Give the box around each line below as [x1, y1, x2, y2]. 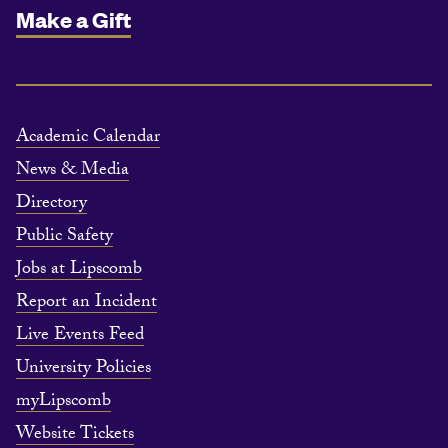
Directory [16, 189, 87, 221]
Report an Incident [16, 288, 157, 320]
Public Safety [16, 222, 113, 254]
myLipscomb [16, 387, 111, 419]
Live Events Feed [16, 321, 144, 353]
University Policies [16, 354, 151, 386]
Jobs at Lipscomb [16, 255, 142, 287]
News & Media [16, 156, 129, 188]
